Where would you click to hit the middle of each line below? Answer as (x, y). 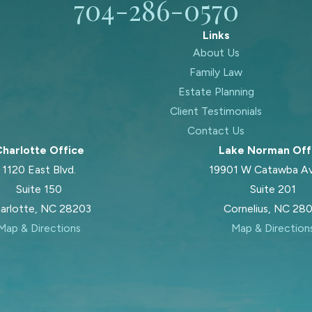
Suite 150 (39, 189)
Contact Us (216, 130)
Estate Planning (216, 91)
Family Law (216, 72)
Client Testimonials (216, 111)
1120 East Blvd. (39, 169)
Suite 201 (273, 189)
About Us (216, 52)
